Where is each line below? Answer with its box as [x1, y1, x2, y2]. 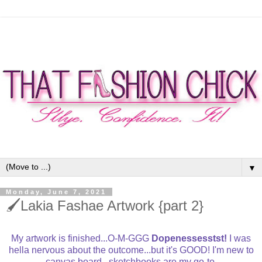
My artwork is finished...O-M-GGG [11, 233, 149, 244]
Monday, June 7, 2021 [6, 188, 106, 195]
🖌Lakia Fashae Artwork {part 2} [6, 197, 204, 213]
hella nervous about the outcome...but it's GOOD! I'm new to [8, 245, 254, 256]
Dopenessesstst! [149, 233, 227, 244]
